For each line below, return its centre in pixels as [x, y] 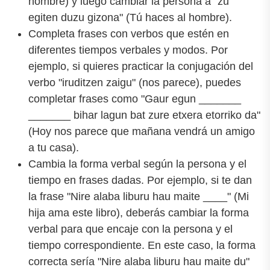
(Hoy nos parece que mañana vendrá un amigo [142, 132]
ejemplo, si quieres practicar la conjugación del [141, 67]
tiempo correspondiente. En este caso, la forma [142, 246]
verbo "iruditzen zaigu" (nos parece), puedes [135, 83]
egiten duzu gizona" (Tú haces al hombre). [130, 18]
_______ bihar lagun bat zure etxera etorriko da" [144, 115]
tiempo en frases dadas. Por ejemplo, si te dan [140, 181]
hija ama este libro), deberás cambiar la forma [139, 213]
